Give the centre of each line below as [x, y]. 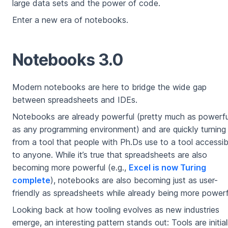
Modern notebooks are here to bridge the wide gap [109, 87]
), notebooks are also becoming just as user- [134, 180]
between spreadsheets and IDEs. [75, 100]
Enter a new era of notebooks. [70, 20]
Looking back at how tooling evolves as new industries [116, 210]
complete [31, 180]
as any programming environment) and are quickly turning [119, 130]
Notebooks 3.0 [68, 60]
